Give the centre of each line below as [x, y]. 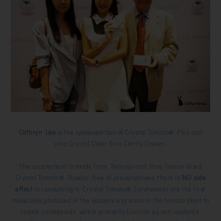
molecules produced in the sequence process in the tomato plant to [110, 200]
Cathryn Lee [37, 132]
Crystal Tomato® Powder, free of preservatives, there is [98, 178]
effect [24, 189]
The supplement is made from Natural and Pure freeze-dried [110, 166]
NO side [194, 178]
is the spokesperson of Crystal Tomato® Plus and [129, 132]
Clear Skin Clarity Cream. [128, 144]
